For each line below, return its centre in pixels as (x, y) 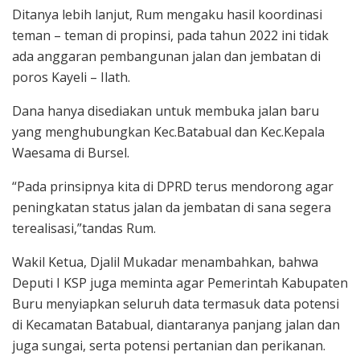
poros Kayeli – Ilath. (71, 77)
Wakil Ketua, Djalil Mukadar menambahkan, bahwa (165, 262)
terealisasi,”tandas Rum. (84, 228)
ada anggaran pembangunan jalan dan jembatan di (166, 56)
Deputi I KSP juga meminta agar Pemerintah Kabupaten (180, 282)
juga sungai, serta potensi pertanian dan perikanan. (169, 345)
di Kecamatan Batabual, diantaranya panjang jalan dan (176, 324)
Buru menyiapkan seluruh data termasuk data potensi (176, 303)
